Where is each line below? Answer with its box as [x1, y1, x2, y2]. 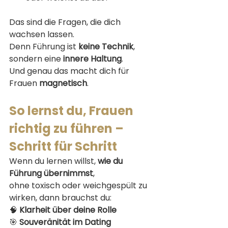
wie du [98, 155, 125, 167]
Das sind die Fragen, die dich [9, 16, 123, 28]
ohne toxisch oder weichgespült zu [9, 179, 149, 191]
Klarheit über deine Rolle [19, 204, 117, 216]
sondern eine [9, 52, 63, 65]
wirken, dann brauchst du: [9, 191, 111, 204]
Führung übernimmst [9, 167, 93, 179]
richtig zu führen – [9, 120, 126, 137]
